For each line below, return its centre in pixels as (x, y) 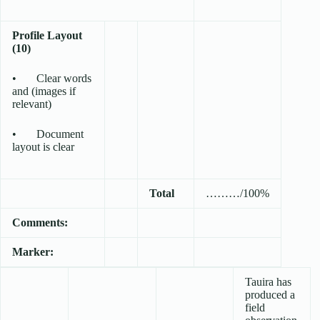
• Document (48, 134)
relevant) (32, 104)
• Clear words (52, 79)
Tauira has (268, 282)
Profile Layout (47, 36)
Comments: (40, 223)
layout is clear (43, 147)
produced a (270, 295)
